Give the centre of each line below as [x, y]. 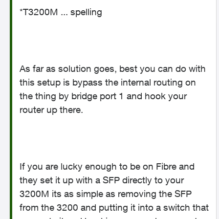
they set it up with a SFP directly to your [102, 180]
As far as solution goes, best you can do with [113, 68]
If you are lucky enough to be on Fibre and [107, 166]
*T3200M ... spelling [61, 12]
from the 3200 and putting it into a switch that [114, 207]
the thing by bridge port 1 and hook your [103, 96]
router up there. [51, 109]
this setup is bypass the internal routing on [108, 82]
